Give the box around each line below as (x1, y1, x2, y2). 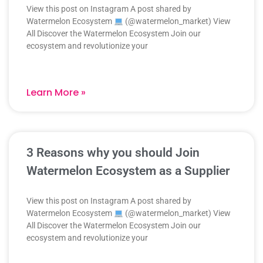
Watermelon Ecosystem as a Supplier (26, 164, 230, 178)
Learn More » (26, 86, 86, 100)
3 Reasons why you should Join (26, 146, 200, 160)
